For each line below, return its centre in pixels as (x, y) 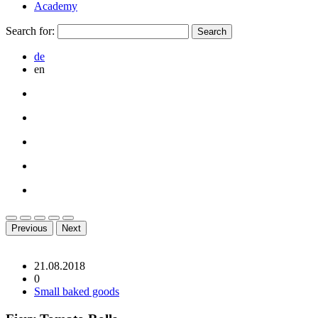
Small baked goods (77, 291)
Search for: (30, 31)
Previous (29, 228)
